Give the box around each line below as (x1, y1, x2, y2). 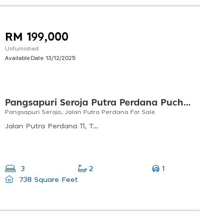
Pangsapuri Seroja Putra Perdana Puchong (183, 99, 191, 108)
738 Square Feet (16, 176, 78, 184)
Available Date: (5, 54, 46, 62)
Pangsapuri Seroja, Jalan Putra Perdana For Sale (5, 109, 155, 115)
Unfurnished (5, 44, 39, 53)
